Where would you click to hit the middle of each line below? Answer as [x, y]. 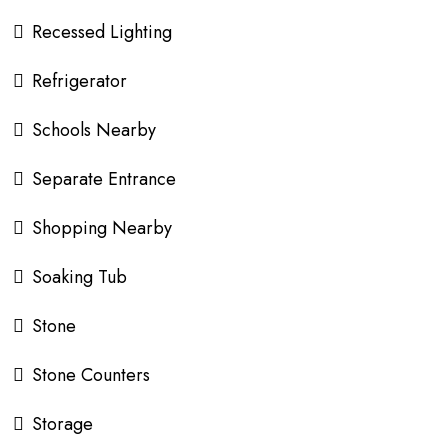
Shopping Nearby [102, 228]
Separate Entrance [104, 179]
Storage [62, 424]
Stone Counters [91, 375]
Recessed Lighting [102, 32]
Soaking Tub [79, 277]
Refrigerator [79, 81]
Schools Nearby [94, 130]
